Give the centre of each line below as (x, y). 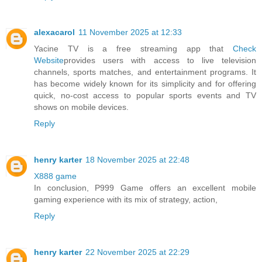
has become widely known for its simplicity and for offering (145, 84)
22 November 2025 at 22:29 (137, 252)
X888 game (55, 176)
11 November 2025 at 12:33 (130, 32)
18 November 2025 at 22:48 (137, 160)
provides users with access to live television (160, 61)
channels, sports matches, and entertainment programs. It (145, 72)
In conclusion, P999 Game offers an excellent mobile (145, 188)
